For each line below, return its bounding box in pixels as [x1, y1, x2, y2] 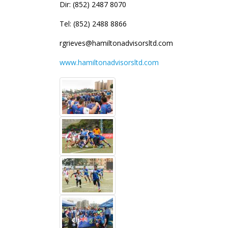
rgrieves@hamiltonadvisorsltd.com [60, 38, 175, 48]
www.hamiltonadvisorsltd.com [60, 58, 159, 67]
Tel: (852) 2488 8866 [60, 19, 127, 28]
